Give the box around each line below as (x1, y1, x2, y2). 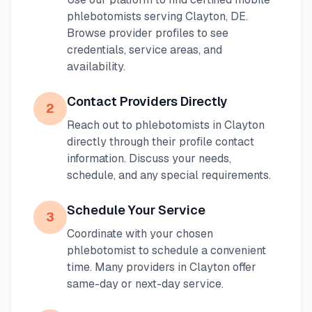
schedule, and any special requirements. (67, 168, 271, 182)
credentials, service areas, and (67, 42, 222, 57)
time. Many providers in (67, 260, 189, 274)
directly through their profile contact (67, 134, 254, 149)
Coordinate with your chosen (67, 226, 213, 241)
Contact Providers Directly (67, 93, 227, 109)
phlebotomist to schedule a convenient (67, 243, 266, 258)
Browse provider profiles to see (67, 26, 228, 40)
